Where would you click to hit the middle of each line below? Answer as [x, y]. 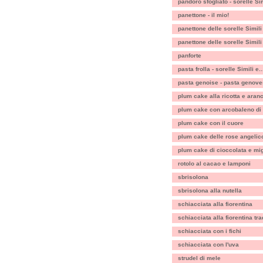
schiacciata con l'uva [208, 245]
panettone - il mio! [203, 15]
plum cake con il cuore [211, 123]
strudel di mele [199, 258]
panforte [190, 55]
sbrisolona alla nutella [210, 190]
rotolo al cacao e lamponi [214, 163]
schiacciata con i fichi [210, 231]
